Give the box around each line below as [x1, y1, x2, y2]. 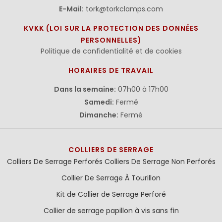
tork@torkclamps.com [86, 4, 163, 14]
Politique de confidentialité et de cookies [40, 46, 182, 56]
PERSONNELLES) [80, 35, 142, 45]
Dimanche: [79, 110, 118, 120]
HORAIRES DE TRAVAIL [68, 65, 154, 75]
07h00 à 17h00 [115, 84, 168, 94]
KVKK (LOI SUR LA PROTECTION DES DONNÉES [23, 23, 199, 33]
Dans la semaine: [54, 84, 116, 94]
